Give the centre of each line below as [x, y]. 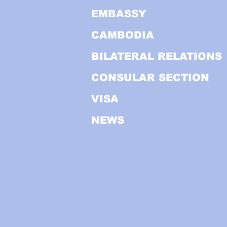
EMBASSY [119, 14]
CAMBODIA [123, 35]
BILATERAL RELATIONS [157, 56]
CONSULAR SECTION [150, 78]
